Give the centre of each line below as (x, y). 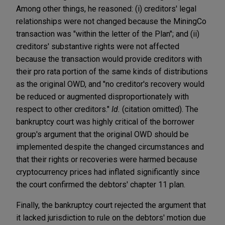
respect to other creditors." (64, 109)
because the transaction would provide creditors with (109, 59)
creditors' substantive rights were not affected (98, 46)
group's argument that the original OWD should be (102, 134)
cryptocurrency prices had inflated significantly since (108, 172)
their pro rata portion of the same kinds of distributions (112, 71)
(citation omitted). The (159, 109)
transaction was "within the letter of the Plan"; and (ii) (108, 34)
